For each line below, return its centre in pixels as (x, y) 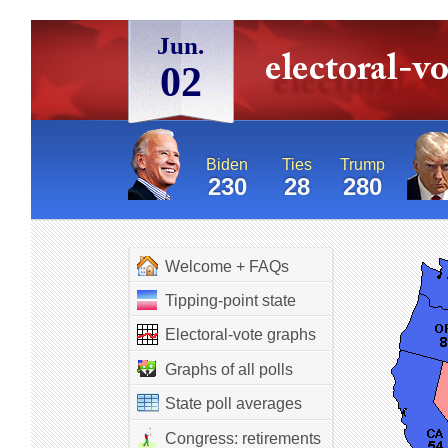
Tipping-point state (230, 300)
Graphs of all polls (228, 369)
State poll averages (233, 403)
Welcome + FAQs (226, 266)
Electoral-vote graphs (240, 334)
